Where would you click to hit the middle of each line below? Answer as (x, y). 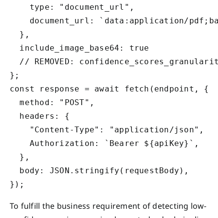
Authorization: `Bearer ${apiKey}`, (105, 143)
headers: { (40, 116)
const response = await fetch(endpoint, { (109, 89)
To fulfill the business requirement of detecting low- (108, 206)
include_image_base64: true (80, 48)
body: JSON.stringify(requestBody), (100, 170)
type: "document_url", (72, 7)
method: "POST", (52, 102)
